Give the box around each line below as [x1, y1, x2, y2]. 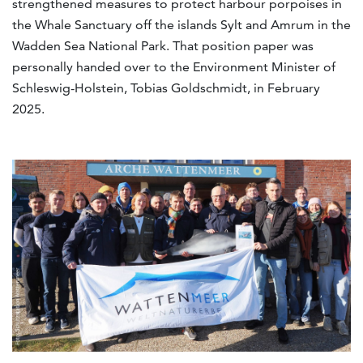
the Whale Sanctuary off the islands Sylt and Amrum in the [12, 16, 351, 32]
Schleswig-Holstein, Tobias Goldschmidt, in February [12, 79, 320, 96]
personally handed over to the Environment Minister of [12, 58, 335, 75]
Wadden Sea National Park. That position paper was [12, 37, 314, 53]
